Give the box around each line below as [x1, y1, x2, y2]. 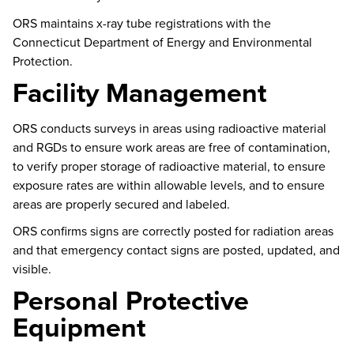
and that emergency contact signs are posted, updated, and [13, 241, 340, 259]
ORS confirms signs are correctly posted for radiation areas [13, 222, 333, 240]
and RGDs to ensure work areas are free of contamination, [13, 137, 330, 156]
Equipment [13, 307, 145, 347]
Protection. [13, 51, 73, 70]
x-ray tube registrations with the [93, 13, 271, 32]
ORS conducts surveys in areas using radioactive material [13, 119, 326, 137]
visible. [13, 260, 51, 278]
